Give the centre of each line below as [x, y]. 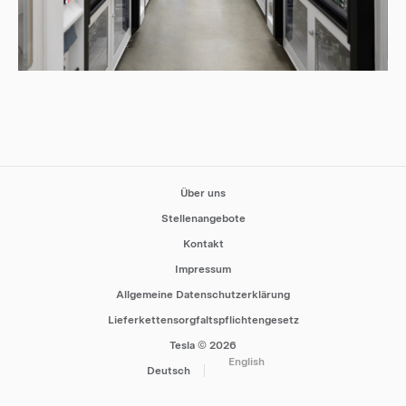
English [246, 361]
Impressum [203, 269]
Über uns [203, 193]
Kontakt [203, 243]
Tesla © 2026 [203, 345]
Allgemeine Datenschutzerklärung [203, 294]
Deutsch [169, 370]
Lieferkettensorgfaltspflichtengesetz [203, 319]
